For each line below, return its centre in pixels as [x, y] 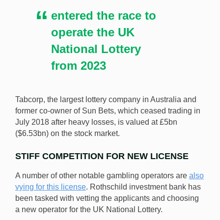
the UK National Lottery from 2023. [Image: [92, 7]
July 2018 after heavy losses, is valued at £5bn [96, 122]
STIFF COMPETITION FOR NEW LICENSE [102, 156]
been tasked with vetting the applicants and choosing [107, 198]
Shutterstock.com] [53, 18]
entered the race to [104, 16]
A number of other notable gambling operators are [102, 176]
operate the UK [93, 32]
